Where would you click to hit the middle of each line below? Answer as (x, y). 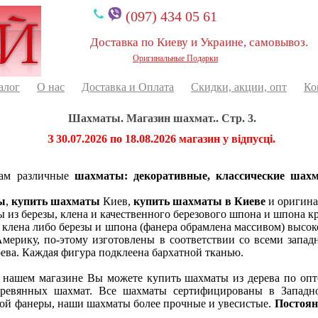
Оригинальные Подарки (175, 58)
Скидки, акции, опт (239, 87)
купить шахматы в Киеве (199, 201)
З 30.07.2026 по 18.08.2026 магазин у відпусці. (161, 138)
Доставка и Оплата (128, 87)
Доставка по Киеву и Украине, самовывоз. (199, 42)
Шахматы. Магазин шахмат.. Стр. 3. (162, 118)
